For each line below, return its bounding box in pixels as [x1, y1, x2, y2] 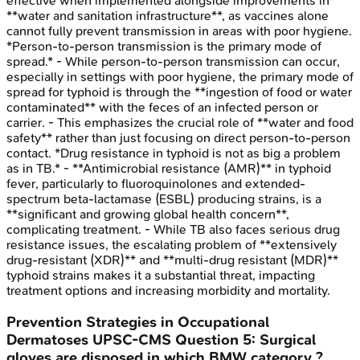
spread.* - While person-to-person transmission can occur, [6, 54, 340, 70]
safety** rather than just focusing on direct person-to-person [6, 130, 350, 146]
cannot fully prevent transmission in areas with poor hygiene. [6, 23, 352, 39]
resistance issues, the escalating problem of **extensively [6, 237, 337, 253]
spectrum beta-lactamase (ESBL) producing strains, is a [6, 191, 321, 207]
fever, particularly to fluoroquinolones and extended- [6, 176, 305, 192]
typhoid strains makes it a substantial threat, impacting [6, 268, 315, 284]
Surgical [260, 331, 316, 350]
